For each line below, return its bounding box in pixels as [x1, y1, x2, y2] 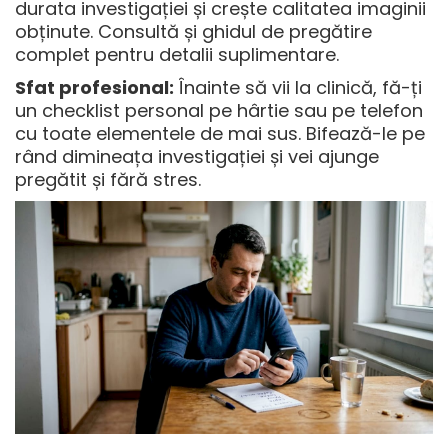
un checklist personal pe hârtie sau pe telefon [15, 97, 423, 123]
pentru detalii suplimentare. [90, 41, 339, 67]
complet [15, 41, 90, 67]
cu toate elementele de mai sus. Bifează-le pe [15, 120, 425, 146]
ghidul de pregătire [202, 18, 372, 44]
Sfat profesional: [15, 74, 174, 100]
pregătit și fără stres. [15, 166, 201, 192]
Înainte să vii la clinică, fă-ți [174, 74, 422, 100]
